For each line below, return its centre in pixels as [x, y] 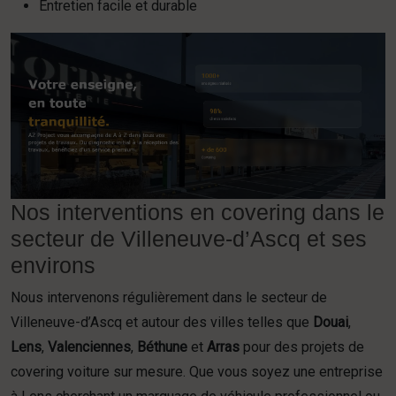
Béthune [162, 346]
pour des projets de [302, 346]
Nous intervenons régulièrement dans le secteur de [169, 297]
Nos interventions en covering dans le [198, 212]
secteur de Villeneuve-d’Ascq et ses [189, 238]
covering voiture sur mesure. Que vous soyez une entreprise [197, 371]
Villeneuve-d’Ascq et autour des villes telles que [162, 322]
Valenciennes [89, 346]
